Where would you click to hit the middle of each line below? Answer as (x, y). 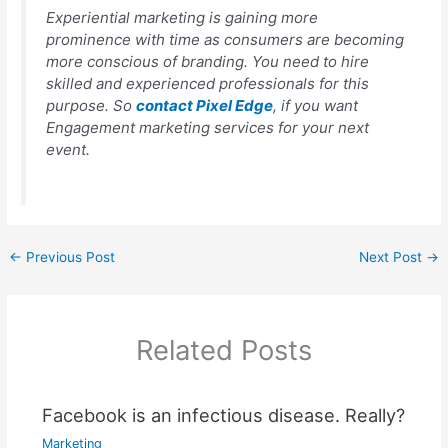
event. (68, 149)
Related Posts (224, 350)
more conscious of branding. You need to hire (208, 61)
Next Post (392, 256)
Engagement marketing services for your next (208, 127)
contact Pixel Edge (205, 105)
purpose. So (91, 105)
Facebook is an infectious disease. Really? (223, 415)
